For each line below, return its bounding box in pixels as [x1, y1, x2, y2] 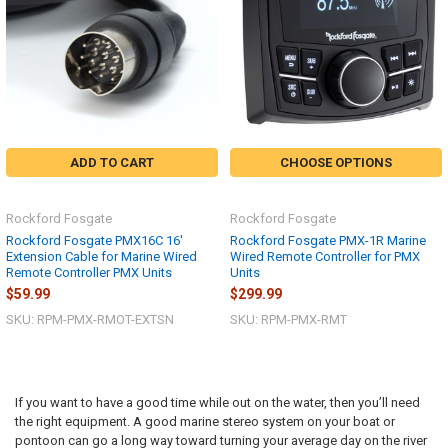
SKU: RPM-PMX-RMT [230, 311, 347, 327]
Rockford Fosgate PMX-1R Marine [230, 232, 426, 248]
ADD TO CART [70, 154, 154, 170]
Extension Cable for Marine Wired [6, 248, 197, 264]
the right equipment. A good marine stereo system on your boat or [14, 414, 395, 430]
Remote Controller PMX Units [6, 264, 172, 280]
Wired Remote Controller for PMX [230, 248, 420, 264]
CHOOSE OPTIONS [280, 154, 392, 170]
